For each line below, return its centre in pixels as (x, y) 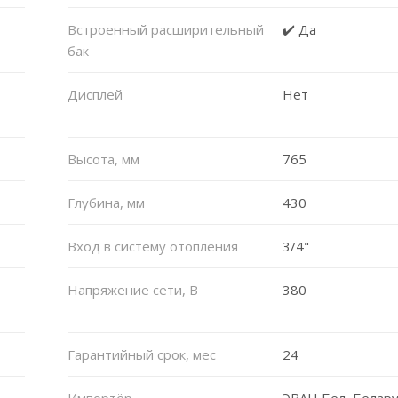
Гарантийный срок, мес (141, 354)
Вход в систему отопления (152, 246)
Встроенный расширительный (165, 29)
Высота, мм (103, 159)
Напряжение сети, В (132, 289)
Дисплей (95, 94)
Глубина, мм (106, 202)
